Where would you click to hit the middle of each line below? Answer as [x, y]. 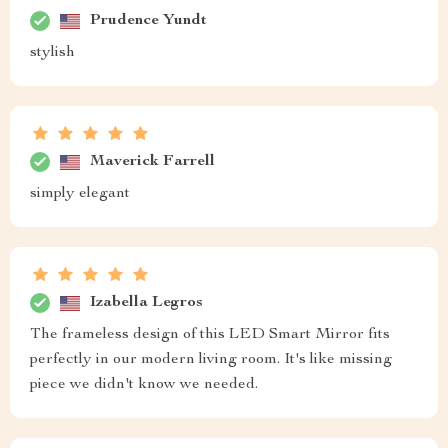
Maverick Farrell [152, 161]
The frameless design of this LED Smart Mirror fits [210, 335]
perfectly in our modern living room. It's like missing [211, 360]
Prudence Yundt [148, 20]
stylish [52, 53]
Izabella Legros [146, 302]
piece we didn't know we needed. [144, 385]
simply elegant [80, 194]
